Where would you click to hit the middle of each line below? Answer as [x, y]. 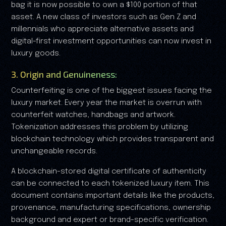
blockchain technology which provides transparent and [112, 139]
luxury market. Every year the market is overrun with [106, 103]
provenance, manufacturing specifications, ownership [111, 208]
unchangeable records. [54, 151]
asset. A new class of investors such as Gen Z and [104, 17]
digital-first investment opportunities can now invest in [111, 41]
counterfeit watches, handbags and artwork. [93, 115]
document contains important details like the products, [113, 195]
